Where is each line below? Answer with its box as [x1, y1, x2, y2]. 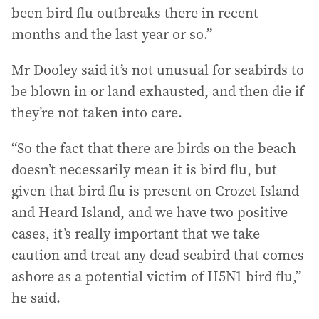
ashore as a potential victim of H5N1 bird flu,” [11, 266, 301, 286]
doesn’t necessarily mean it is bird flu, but [11, 159, 277, 179]
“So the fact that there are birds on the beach [11, 138, 296, 158]
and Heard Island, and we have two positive [11, 202, 288, 222]
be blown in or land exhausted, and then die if [11, 81, 304, 101]
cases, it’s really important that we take [11, 224, 260, 244]
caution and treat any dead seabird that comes [11, 245, 304, 265]
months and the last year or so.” [11, 24, 212, 44]
